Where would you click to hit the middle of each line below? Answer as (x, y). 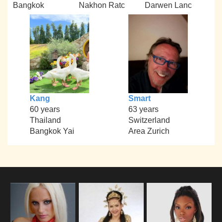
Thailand (45, 120)
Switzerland (149, 120)
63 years (143, 110)
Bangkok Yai (52, 131)
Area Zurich (149, 131)
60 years (45, 110)
